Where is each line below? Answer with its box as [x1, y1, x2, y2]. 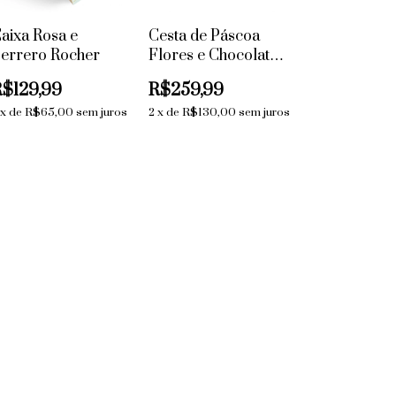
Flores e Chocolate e [148, 46, 290, 66]
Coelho [148, 65, 198, 86]
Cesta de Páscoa [148, 27, 261, 47]
